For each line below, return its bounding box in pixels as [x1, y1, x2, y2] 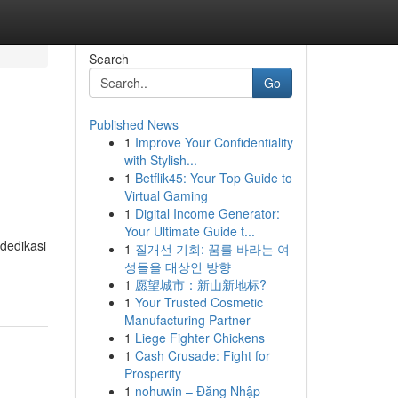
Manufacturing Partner [123, 311, 251, 329]
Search [88, 50, 129, 68]
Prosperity [123, 364, 181, 382]
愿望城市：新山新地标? [134, 275, 267, 293]
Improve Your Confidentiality [134, 133, 293, 151]
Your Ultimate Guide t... [123, 222, 255, 240]
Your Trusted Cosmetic [134, 293, 263, 311]
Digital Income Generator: [134, 204, 280, 222]
